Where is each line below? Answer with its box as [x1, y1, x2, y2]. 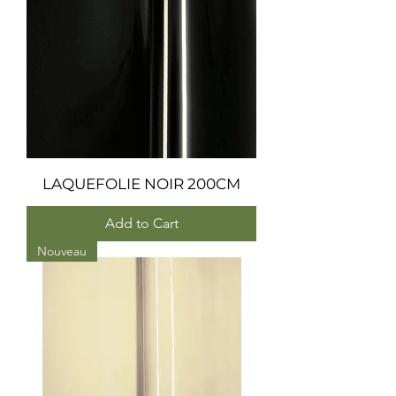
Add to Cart [104, 215, 179, 232]
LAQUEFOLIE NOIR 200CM [42, 175, 240, 193]
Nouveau [37, 243, 87, 259]
